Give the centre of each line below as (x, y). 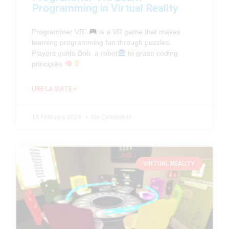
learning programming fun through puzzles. (102, 42)
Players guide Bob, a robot (75, 53)
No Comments (111, 117)
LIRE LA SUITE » (54, 89)
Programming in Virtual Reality (105, 8)
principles (48, 64)
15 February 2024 (58, 117)
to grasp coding (152, 53)
